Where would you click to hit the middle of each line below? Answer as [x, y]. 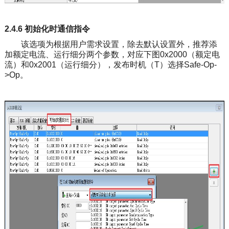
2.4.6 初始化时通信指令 [47, 29]
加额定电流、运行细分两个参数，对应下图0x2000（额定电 [112, 54]
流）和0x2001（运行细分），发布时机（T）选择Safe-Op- [110, 64]
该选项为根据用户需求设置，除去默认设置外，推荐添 [111, 44]
